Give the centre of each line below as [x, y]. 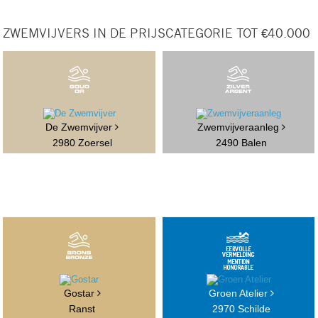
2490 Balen [242, 143]
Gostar [80, 294]
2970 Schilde [242, 309]
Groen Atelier [240, 294]
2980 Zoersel [82, 143]
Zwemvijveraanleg [240, 127]
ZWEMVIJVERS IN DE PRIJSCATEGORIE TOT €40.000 [157, 34]
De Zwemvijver [81, 127]
